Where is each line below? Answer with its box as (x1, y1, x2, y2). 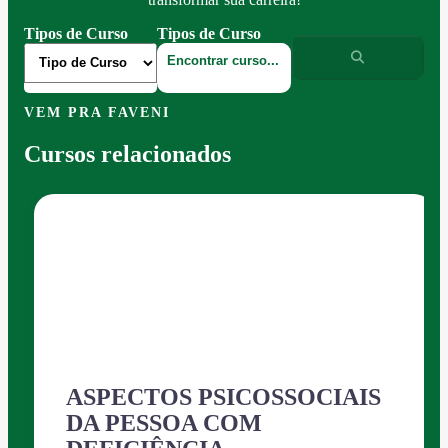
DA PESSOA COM (66, 410, 262, 437)
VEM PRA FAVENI (24, 104, 170, 121)
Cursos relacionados (24, 141, 231, 168)
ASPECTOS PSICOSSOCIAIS (66, 384, 381, 411)
